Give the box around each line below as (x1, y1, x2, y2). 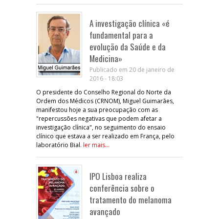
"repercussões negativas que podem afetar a (36, 114, 162, 123)
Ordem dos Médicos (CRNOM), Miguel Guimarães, (36, 96, 174, 105)
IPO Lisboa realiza (89, 170, 147, 182)
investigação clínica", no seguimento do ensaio (36, 123, 166, 131)
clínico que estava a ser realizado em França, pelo (36, 131, 175, 140)
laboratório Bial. (36, 140, 83, 149)
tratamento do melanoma (89, 193, 172, 206)
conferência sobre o (89, 181, 154, 194)
